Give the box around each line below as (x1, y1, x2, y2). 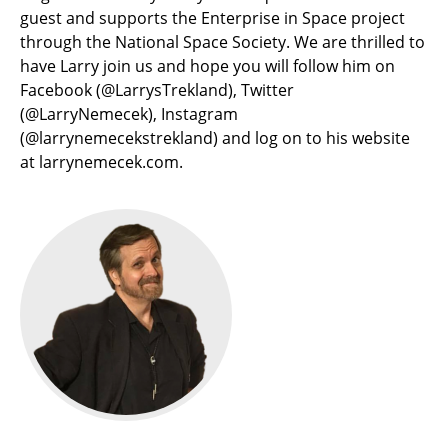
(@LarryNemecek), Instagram (20, 103, 238, 126)
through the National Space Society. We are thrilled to (20, 31, 425, 54)
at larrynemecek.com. (20, 151, 183, 174)
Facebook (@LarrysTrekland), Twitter (20, 79, 294, 102)
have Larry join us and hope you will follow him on (20, 55, 395, 78)
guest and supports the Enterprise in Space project (20, 7, 405, 30)
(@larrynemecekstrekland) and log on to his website (20, 127, 410, 150)
